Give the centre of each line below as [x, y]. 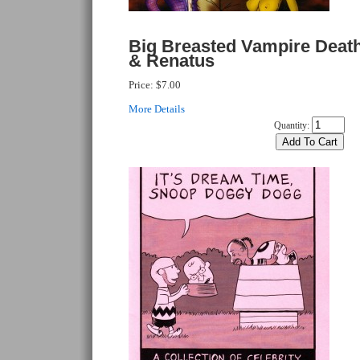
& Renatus [172, 61]
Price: [142, 85]
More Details [157, 109]
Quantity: [292, 125]
